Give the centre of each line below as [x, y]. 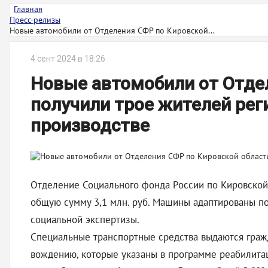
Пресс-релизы [35, 20]
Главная [28, 9]
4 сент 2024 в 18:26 [68, 59]
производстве [90, 125]
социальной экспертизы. [85, 220]
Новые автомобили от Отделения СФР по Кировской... [112, 31]
